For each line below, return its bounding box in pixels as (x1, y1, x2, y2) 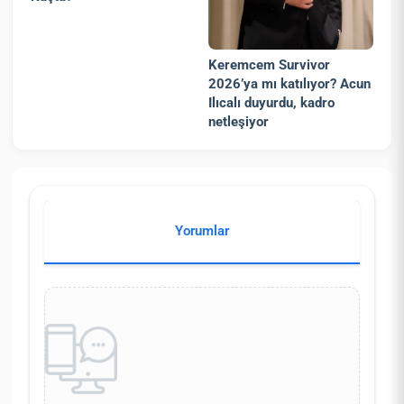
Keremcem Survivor (208, 57, 331, 74)
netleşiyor (208, 114, 270, 131)
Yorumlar (175, 222, 229, 239)
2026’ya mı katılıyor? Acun (208, 76, 372, 93)
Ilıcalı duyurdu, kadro (208, 95, 335, 112)
